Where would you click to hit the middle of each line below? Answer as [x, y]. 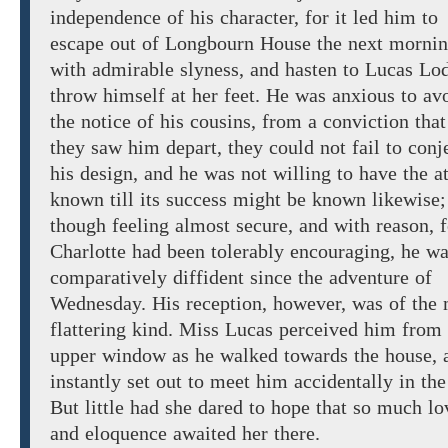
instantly [85, 381]
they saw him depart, [139, 147]
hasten [311, 69]
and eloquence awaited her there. [185, 433]
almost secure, [234, 225]
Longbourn [209, 43]
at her [194, 95]
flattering [91, 329]
